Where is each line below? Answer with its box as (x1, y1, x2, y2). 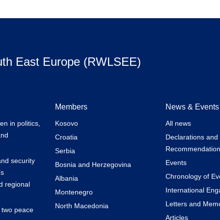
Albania (55, 174, 78, 182)
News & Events (165, 102, 219, 111)
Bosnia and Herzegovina (55, 160, 131, 168)
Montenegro (55, 188, 93, 196)
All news (165, 119, 191, 127)
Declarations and (165, 133, 218, 141)
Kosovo (55, 119, 78, 127)
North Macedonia (55, 201, 109, 210)
